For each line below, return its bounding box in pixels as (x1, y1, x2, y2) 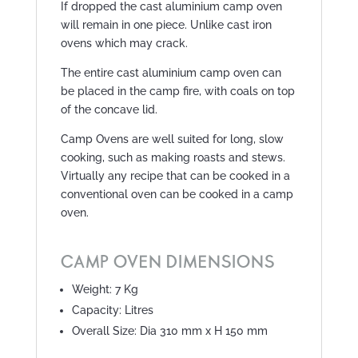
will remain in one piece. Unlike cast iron (60, 18, 272, 32)
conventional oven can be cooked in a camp (60, 188, 293, 201)
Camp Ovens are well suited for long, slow (60, 133, 284, 146)
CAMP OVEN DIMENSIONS (60, 253, 274, 272)
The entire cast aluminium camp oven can (60, 66, 281, 80)
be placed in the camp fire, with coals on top (60, 85, 295, 98)
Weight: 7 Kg (71, 283, 138, 296)
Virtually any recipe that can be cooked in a (60, 169, 290, 183)
